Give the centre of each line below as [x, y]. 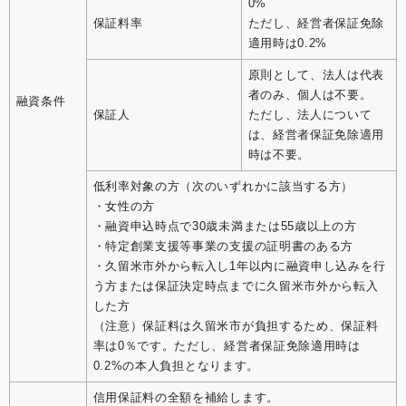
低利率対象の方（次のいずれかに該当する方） [223, 186]
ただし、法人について [310, 114]
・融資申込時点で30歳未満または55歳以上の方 [225, 226]
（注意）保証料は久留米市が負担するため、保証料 [236, 325]
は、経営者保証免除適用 [316, 134]
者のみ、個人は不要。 [310, 94]
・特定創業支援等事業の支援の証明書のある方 [223, 246]
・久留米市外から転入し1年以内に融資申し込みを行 [239, 266]
